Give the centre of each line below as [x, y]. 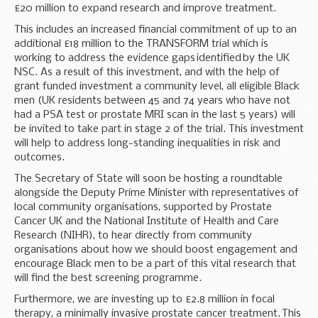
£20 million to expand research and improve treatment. [145, 8]
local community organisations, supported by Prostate [143, 207]
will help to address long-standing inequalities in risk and [147, 143]
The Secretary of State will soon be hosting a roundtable [148, 179]
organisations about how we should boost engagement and [156, 250]
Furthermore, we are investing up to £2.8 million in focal [144, 299]
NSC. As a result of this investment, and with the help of [147, 72]
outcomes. [39, 157]
